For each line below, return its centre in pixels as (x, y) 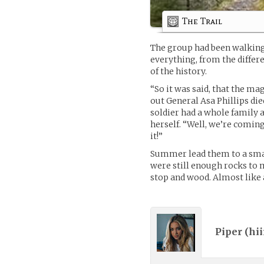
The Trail (202, 21)
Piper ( (232, 232)
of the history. (179, 71)
